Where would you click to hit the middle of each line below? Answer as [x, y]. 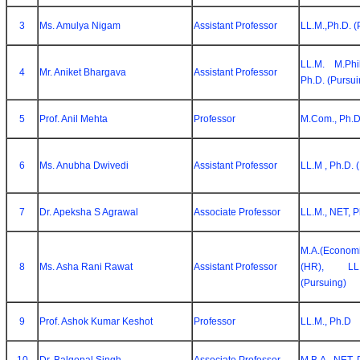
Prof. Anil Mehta [74, 119]
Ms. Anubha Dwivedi [84, 166]
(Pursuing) [323, 283]
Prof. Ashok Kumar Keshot [96, 321]
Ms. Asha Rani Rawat [86, 267]
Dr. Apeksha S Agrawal [89, 212]
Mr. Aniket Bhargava [83, 72]
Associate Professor [237, 212]
